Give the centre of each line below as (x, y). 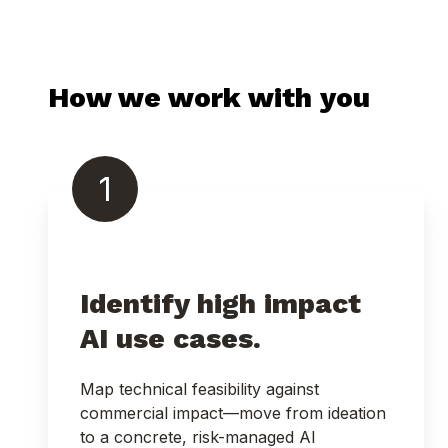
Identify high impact (220, 303)
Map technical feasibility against (199, 388)
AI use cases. (174, 338)
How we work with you (209, 98)
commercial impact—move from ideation (233, 412)
